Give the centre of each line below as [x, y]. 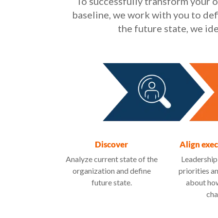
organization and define [111, 171]
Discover [112, 145]
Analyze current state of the [111, 159]
